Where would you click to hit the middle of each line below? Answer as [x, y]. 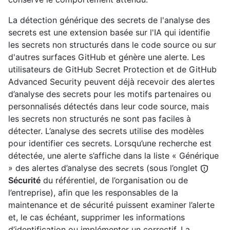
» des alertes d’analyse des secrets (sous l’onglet [104, 168]
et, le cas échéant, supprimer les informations [97, 217]
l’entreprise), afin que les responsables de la [93, 193]
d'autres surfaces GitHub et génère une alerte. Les [107, 57]
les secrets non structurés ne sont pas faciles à [100, 119]
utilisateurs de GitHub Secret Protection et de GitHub [112, 70]
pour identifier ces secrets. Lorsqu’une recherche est [110, 143]
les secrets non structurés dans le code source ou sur [112, 45]
